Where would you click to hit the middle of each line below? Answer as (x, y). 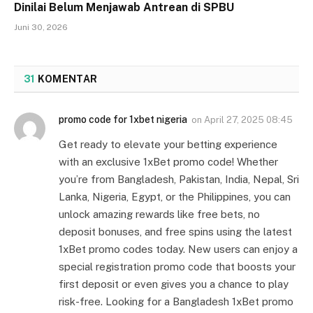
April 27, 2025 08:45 (248, 120)
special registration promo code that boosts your (177, 267)
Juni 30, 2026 (41, 28)
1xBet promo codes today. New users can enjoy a (178, 249)
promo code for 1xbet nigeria (123, 120)
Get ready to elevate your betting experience (168, 145)
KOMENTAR (66, 79)
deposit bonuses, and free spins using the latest (175, 232)
